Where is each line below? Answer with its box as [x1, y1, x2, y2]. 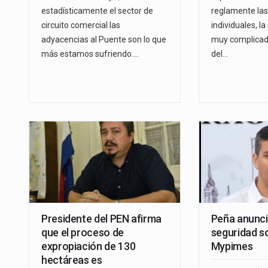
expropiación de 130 [41, 240, 136, 253]
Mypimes [211, 240, 253, 253]
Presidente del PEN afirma [41, 212, 162, 226]
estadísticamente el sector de [41, 6, 153, 16]
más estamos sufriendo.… [41, 49, 139, 59]
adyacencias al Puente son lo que [41, 35, 166, 45]
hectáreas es [41, 254, 102, 267]
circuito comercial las [41, 20, 120, 31]
